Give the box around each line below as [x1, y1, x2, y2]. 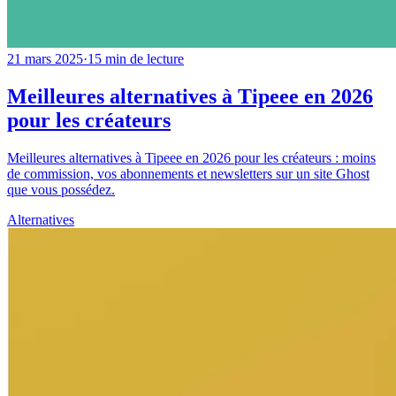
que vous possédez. [7, 181, 115, 197]
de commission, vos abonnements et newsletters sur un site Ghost [7, 165, 369, 181]
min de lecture [105, 50, 184, 66]
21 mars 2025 [7, 50, 83, 66]
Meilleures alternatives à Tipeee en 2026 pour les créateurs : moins [7, 149, 376, 165]
